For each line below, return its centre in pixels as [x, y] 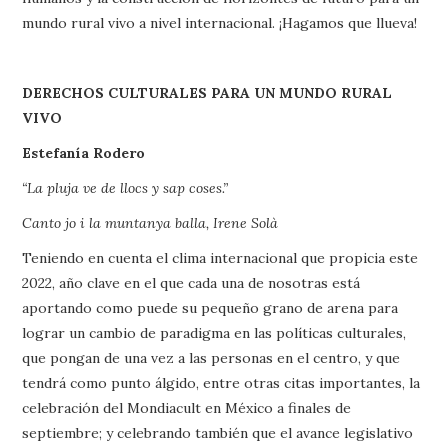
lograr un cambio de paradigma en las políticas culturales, [214, 333]
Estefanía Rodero [84, 153]
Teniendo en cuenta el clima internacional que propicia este [220, 258]
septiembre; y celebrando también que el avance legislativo [218, 433]
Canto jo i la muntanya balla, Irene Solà [150, 223]
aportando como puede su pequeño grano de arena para [210, 308]
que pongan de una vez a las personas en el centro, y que [211, 358]
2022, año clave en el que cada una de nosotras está [191, 283]
